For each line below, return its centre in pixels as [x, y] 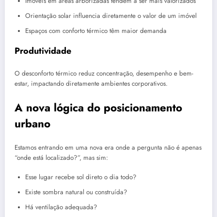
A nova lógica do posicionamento [98, 107]
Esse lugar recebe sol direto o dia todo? [81, 177]
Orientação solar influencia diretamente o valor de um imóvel [111, 15]
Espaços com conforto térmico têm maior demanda [96, 31]
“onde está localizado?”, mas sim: [61, 158]
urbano [32, 123]
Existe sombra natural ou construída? [76, 192]
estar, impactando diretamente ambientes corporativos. [91, 84]
